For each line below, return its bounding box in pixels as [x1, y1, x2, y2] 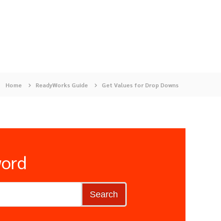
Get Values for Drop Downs [102, 81, 179, 89]
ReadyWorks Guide [36, 81, 88, 89]
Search [89, 189, 118, 199]
